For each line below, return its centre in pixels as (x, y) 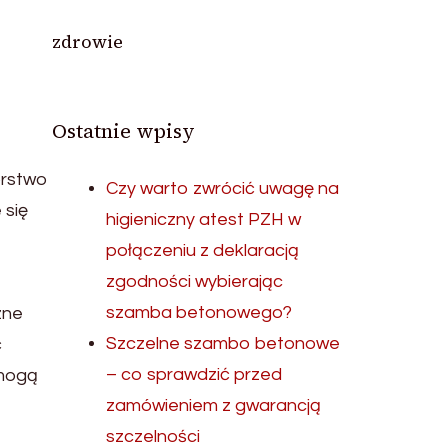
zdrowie (88, 41)
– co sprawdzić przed (194, 374)
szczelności (153, 436)
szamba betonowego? (199, 312)
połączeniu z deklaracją (203, 250)
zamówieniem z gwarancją (214, 405)
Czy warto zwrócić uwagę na (223, 188)
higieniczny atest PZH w (204, 219)
